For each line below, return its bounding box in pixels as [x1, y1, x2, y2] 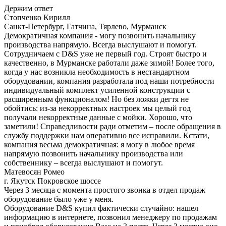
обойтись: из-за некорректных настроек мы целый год [4, 103, 191, 112]
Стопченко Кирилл [4, 13, 70, 22]
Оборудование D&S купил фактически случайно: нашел [4, 203, 198, 212]
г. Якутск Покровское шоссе [4, 176, 101, 185]
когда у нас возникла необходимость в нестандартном [4, 67, 189, 76]
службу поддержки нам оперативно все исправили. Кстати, [4, 131, 209, 140]
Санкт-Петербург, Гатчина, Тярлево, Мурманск [4, 22, 166, 31]
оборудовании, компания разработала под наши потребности [4, 76, 214, 85]
